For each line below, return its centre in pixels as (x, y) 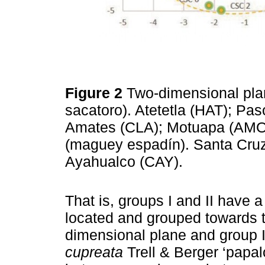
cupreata (94, 252)
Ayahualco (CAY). (128, 162)
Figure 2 (96, 93)
